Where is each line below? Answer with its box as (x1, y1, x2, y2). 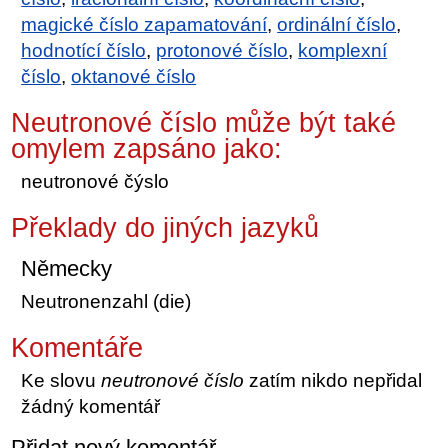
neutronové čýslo (21, 170, 170, 192)
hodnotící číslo (21, 39, 147, 61)
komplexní (298, 39, 388, 61)
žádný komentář (21, 395, 161, 417)
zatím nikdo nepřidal (244, 369, 423, 391)
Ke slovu (21, 369, 102, 391)
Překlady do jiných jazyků (11, 212, 320, 243)
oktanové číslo (71, 65, 197, 87)
